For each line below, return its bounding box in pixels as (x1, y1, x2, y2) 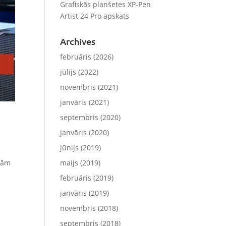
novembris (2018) (60, 203, 119, 213)
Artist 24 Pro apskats (60, 11, 130, 21)
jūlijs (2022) (60, 67, 99, 77)
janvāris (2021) (60, 97, 109, 107)
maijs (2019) (60, 158, 101, 167)
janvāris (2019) (60, 188, 109, 198)
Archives (60, 35, 96, 47)
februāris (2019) (60, 173, 114, 183)
